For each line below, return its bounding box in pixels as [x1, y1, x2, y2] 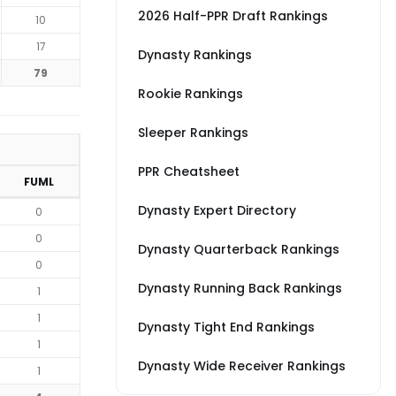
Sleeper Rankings [138, 124, 248, 141]
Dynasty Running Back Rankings [138, 279, 342, 297]
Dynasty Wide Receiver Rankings [138, 357, 346, 375]
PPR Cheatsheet [138, 163, 240, 180]
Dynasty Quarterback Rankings [138, 240, 339, 258]
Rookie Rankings [138, 85, 243, 103]
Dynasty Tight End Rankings [138, 318, 315, 336]
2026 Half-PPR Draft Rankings [138, 7, 328, 25]
